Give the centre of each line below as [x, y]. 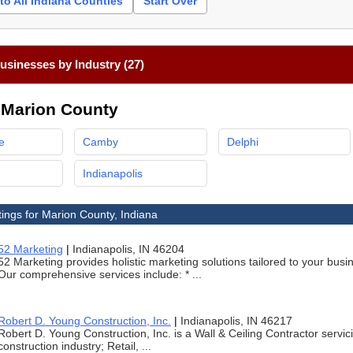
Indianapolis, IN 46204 [128, 249]
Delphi [242, 142]
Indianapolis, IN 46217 [236, 321]
